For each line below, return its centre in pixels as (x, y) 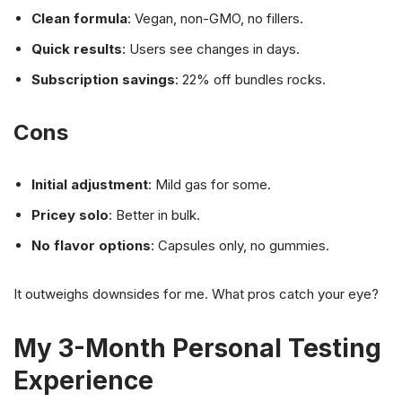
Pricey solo (70, 215)
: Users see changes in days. (211, 49)
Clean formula (79, 18)
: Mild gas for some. (210, 184)
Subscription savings (103, 79)
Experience (83, 380)
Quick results (77, 49)
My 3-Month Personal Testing (197, 348)
